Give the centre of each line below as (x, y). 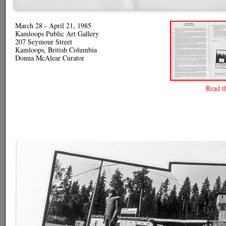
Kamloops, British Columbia (56, 50)
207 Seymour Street (44, 42)
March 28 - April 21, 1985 (53, 25)
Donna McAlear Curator (50, 58)
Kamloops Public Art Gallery (57, 34)
